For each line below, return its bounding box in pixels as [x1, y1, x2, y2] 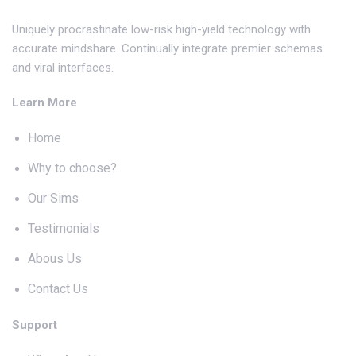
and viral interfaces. [12, 60, 114, 75]
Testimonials [28, 220, 99, 236]
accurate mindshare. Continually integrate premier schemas [12, 41, 323, 56]
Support [12, 317, 57, 332]
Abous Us [28, 250, 82, 266]
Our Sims [28, 190, 79, 206]
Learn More [12, 95, 77, 110]
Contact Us [28, 281, 88, 296]
